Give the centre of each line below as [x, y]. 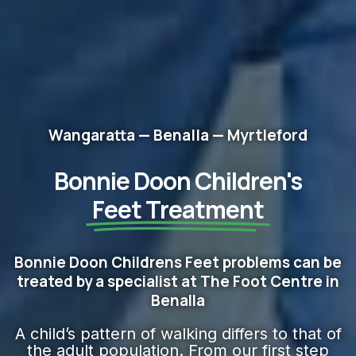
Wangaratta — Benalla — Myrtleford [178, 135]
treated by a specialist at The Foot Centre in [178, 282]
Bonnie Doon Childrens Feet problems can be [178, 263]
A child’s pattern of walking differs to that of [178, 334]
